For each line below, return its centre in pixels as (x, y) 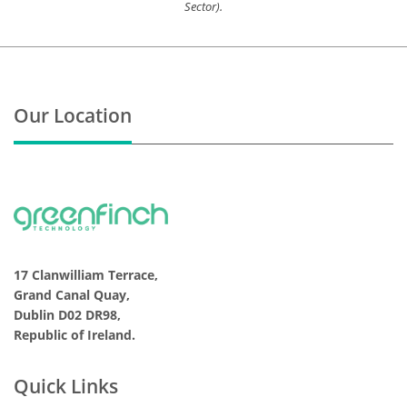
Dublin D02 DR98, (67, 314)
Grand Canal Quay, (72, 294)
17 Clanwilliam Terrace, (86, 274)
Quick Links (66, 386)
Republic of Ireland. (74, 334)
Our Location (73, 116)
